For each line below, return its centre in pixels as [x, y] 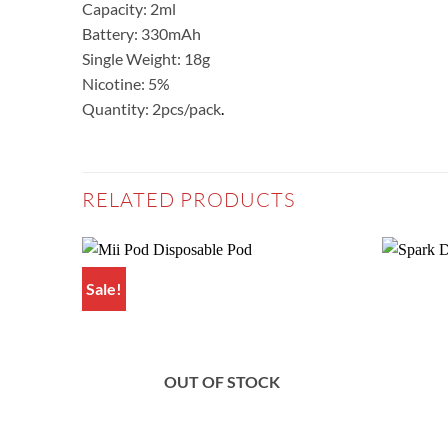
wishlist [328, 306]
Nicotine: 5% [126, 84]
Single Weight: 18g [146, 59]
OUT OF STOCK [222, 382]
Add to [328, 292]
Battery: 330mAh [141, 34]
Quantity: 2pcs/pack [151, 109]
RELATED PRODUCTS [188, 200]
